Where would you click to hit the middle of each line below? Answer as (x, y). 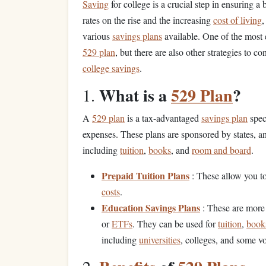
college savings (111, 68)
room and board (221, 150)
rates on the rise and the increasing (148, 20)
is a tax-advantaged (163, 118)
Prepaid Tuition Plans (145, 175)
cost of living (237, 20)
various (97, 36)
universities (160, 240)
